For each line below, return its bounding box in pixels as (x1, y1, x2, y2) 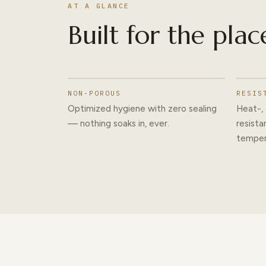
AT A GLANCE (68, 1, 130, 11)
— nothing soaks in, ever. (68, 118, 169, 129)
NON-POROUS (68, 88, 122, 97)
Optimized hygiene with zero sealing (68, 103, 217, 115)
